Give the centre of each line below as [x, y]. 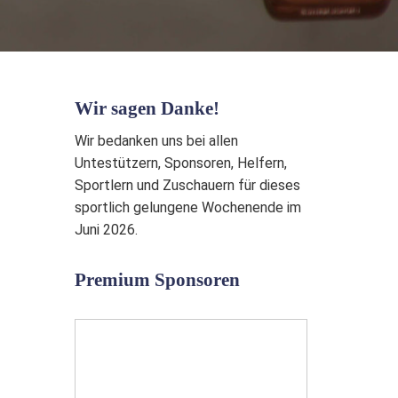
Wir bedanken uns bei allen [156, 141]
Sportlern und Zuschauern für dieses [187, 185]
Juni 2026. [106, 230]
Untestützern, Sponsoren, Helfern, [180, 163]
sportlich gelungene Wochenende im [187, 207]
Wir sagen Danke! [147, 108]
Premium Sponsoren [157, 280]
